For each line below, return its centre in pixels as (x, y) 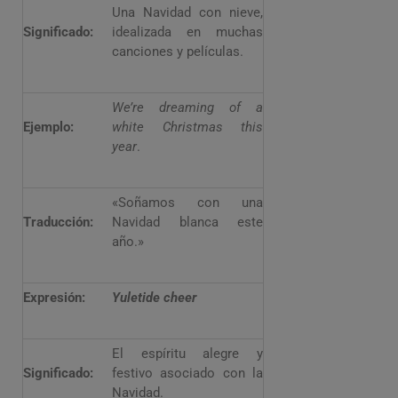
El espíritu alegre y (187, 354)
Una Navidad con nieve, (187, 12)
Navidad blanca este (187, 222)
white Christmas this (187, 127)
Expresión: (54, 298)
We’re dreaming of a (187, 107)
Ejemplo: (48, 127)
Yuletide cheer (154, 298)
